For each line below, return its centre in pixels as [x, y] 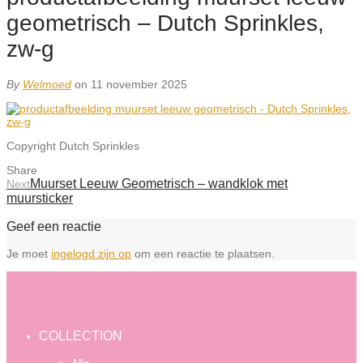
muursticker [40, 198]
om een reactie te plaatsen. [203, 254]
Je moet [29, 254]
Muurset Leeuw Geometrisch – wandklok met [159, 183]
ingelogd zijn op [91, 254]
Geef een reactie [54, 226]
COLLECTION [81, 336]
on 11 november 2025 [131, 84]
